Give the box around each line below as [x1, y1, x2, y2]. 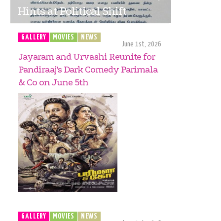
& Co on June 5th [18, 77, 88, 88]
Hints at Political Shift [18, 4, 126, 18]
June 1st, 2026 [122, 40, 161, 48]
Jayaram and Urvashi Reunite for [18, 51, 155, 62]
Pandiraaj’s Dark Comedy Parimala [18, 64, 158, 75]
